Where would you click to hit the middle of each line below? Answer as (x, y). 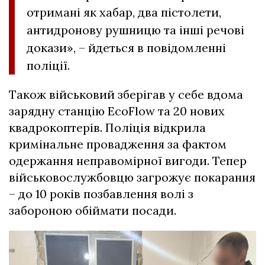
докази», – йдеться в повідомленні (126, 48)
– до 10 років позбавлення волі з (101, 194)
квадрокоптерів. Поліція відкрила (107, 128)
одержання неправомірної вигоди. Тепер (128, 161)
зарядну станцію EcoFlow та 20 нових (117, 111)
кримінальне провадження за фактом (118, 144)
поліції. (48, 66)
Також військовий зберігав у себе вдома (126, 95)
